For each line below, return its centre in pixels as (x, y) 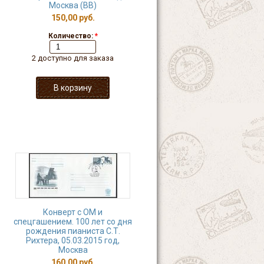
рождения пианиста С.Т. (73, 231)
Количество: (71, 36)
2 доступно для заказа (73, 58)
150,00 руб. (73, 18)
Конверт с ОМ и (73, 212)
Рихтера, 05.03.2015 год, (73, 240)
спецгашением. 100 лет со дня (73, 222)
